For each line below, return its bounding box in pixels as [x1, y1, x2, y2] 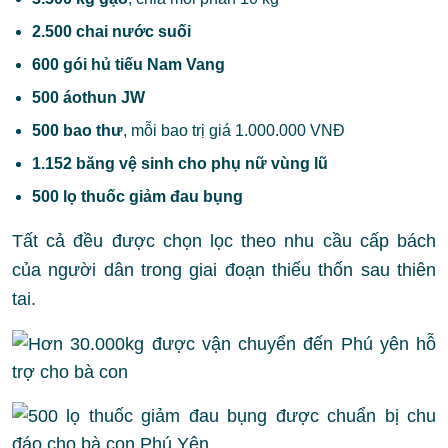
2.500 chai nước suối [32, 23, 191, 40]
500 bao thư [32, 122, 123, 139]
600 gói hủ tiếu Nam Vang [32, 56, 225, 73]
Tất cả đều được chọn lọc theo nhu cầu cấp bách [12, 231, 436, 251]
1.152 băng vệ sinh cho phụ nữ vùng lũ [32, 155, 328, 172]
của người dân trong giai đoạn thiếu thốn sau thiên [12, 260, 436, 280]
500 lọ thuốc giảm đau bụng [32, 188, 243, 205]
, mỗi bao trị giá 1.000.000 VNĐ [123, 122, 345, 139]
